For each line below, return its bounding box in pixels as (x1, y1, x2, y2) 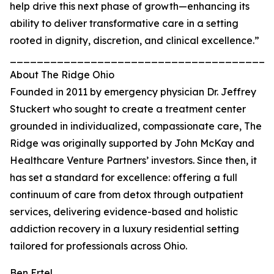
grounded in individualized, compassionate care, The (10, 120, 262, 133)
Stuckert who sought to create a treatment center (10, 103, 246, 116)
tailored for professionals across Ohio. (10, 240, 187, 253)
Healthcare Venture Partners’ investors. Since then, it (10, 154, 257, 167)
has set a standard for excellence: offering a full (10, 171, 237, 184)
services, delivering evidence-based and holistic (10, 206, 238, 218)
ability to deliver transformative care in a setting (10, 17, 239, 30)
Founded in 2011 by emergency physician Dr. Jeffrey (10, 86, 256, 98)
